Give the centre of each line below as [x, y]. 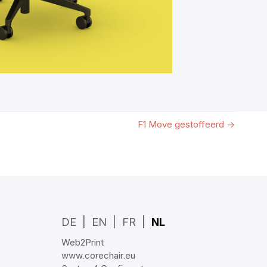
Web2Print [83, 242]
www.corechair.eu [99, 255]
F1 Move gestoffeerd [181, 124]
